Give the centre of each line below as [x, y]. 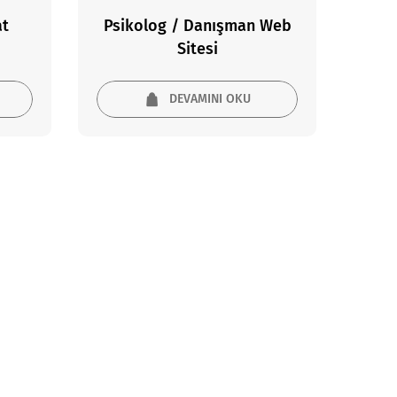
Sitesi [197, 49]
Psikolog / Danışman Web [197, 26]
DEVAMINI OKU [210, 99]
